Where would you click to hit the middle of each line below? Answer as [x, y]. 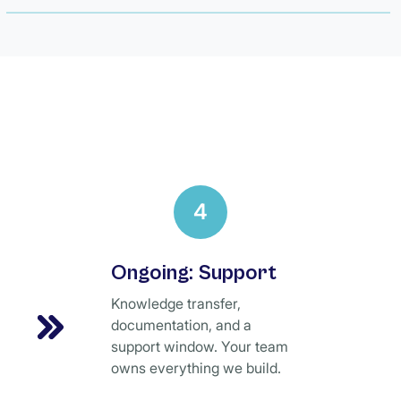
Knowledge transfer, [176, 303]
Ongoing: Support [194, 273]
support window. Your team [200, 346]
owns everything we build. [196, 368]
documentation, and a [181, 325]
